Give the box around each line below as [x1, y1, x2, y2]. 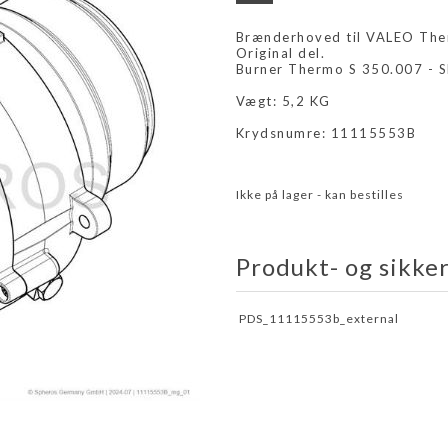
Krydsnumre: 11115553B [235, 125, 417, 141]
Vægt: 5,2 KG [235, 93, 331, 109]
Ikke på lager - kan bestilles [235, 187, 404, 202]
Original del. [235, 45, 326, 61]
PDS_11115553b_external [238, 311, 399, 327]
